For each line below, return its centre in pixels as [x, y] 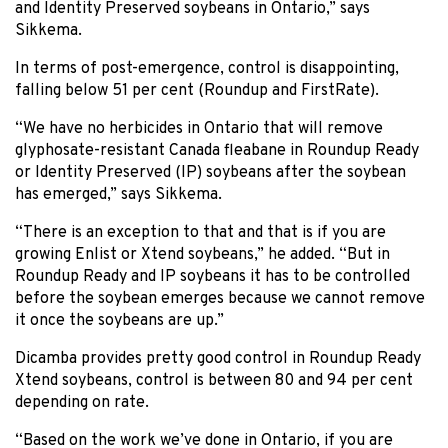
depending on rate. [82, 402]
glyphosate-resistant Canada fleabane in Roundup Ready [217, 150]
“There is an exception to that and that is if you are [200, 232]
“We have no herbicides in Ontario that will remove [199, 128]
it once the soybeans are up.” [119, 320]
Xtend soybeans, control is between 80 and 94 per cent [214, 380]
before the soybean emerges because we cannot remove [220, 298]
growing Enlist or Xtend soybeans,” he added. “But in [202, 254]
